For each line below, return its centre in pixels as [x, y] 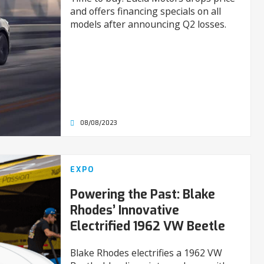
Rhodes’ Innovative [124, 211]
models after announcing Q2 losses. [148, 24]
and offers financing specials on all [145, 11]
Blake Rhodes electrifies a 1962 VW [146, 253]
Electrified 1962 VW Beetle [147, 227]
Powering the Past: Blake [142, 195]
